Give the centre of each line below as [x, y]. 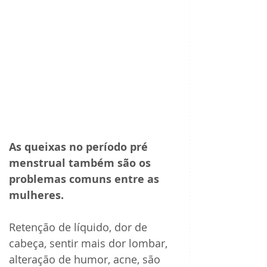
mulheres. [36, 195]
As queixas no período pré [80, 147]
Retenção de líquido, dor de [80, 227]
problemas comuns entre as [86, 179]
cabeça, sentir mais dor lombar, [90, 243]
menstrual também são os [81, 163]
